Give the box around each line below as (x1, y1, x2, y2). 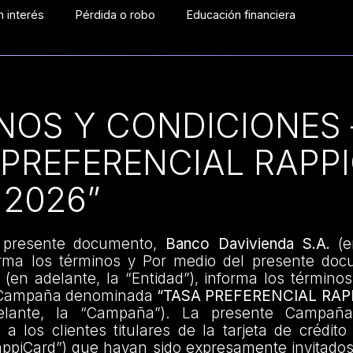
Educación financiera (187, 8, 296, 21)
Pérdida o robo (76, 8, 156, 21)
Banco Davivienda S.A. (165, 235, 330, 254)
